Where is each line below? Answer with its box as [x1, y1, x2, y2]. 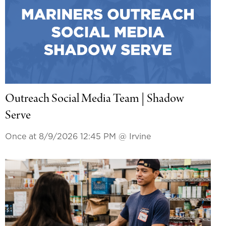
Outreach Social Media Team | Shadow [5, 92, 184, 106]
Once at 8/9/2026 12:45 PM [5, 132, 119, 141]
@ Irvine [118, 132, 151, 141]
